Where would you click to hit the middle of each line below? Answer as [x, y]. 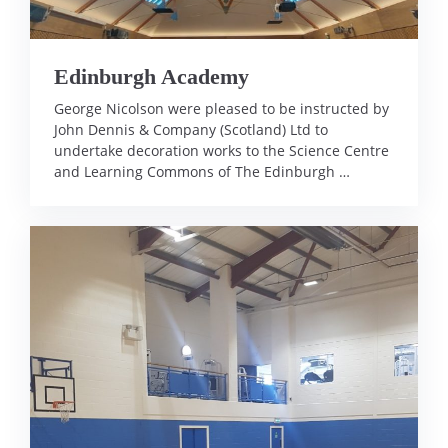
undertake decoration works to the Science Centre [221, 150]
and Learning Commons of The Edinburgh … [202, 171]
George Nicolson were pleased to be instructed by [221, 108]
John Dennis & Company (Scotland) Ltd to [191, 129]
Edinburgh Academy [151, 76]
